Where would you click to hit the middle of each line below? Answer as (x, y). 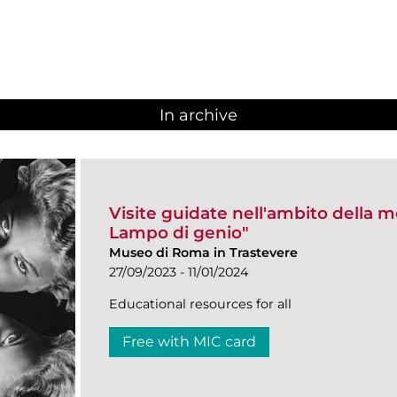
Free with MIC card (189, 341)
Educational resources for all (200, 304)
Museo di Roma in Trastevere (203, 252)
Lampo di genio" (179, 232)
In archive (198, 116)
